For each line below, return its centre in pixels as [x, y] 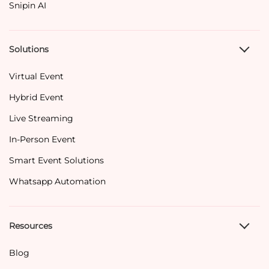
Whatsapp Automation [57, 182]
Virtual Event [36, 77]
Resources [31, 225]
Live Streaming [41, 119]
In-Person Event [42, 140]
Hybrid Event [36, 98]
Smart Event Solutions [56, 161]
